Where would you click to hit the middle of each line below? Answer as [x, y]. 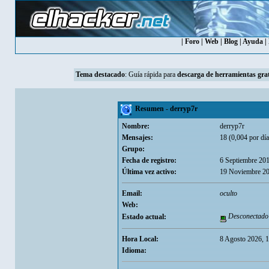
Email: [132, 193]
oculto [228, 193]
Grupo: [133, 149]
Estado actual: [144, 217]
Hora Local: [140, 239]
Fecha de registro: [149, 160]
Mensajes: [137, 138]
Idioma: [134, 250]
